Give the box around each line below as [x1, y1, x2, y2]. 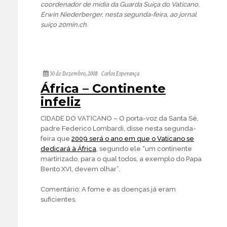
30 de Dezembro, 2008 [49, 70, 98, 77]
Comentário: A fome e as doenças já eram [41, 185, 176, 193]
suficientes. [41, 196, 77, 203]
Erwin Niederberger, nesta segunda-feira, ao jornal [41, 11, 197, 18]
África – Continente [41, 81, 166, 96]
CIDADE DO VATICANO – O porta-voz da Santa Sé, [41, 115, 199, 122]
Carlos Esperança [101, 70, 139, 77]
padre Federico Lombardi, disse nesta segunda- [41, 125, 196, 132]
